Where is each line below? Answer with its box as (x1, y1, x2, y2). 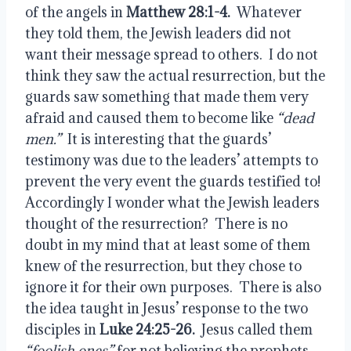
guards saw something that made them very (25, 87, 309, 106)
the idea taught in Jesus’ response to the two (25, 299, 308, 317)
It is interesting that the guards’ (61, 129, 271, 148)
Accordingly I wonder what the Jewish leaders (25, 193, 320, 212)
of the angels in (25, 2, 126, 21)
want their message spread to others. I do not (25, 45, 318, 63)
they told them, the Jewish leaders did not (25, 24, 291, 42)
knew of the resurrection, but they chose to (25, 256, 302, 275)
